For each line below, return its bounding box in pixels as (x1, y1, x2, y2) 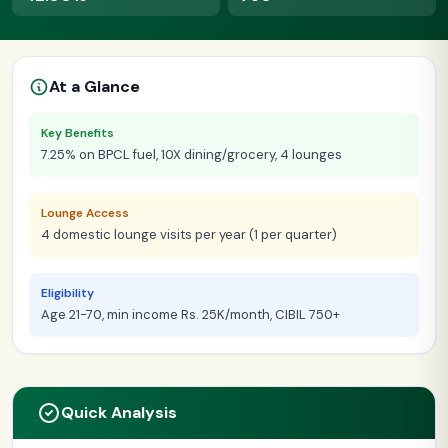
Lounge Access (41, 204, 129, 221)
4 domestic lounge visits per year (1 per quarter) (41, 225, 337, 243)
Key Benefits (41, 124, 114, 141)
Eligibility (41, 284, 94, 301)
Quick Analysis (61, 401, 177, 423)
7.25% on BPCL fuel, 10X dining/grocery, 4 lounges (41, 145, 342, 163)
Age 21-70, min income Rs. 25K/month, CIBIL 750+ (41, 305, 340, 323)
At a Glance (49, 75, 140, 97)
